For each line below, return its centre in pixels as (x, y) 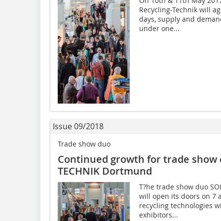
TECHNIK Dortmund (105, 171)
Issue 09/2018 (78, 127)
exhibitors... (158, 215)
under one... (159, 28)
